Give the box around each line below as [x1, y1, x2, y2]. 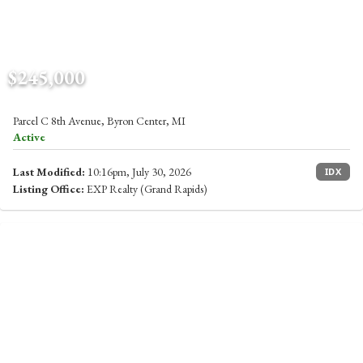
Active [13, 130, 45, 144]
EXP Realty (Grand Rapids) [84, 181, 207, 196]
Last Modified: [13, 164, 85, 179]
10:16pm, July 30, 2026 [85, 164, 191, 179]
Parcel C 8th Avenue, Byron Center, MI [13, 113, 186, 128]
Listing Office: [13, 181, 84, 196]
